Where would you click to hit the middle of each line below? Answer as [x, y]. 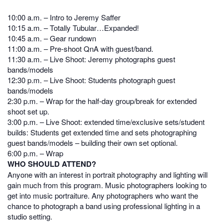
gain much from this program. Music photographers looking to [107, 185]
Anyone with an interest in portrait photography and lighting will [108, 174]
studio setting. [30, 216]
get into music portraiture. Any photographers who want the [103, 195]
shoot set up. [28, 111]
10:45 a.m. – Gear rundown [52, 38]
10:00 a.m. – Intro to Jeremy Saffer [64, 17]
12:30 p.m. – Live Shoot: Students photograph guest [91, 80]
